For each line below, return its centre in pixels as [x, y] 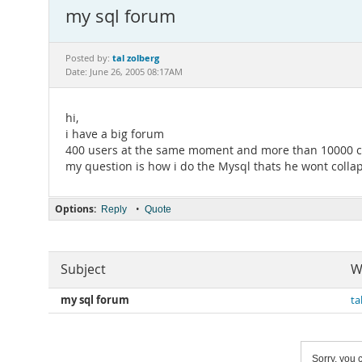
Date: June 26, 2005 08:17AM [124, 72]
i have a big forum [115, 134]
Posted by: [89, 58]
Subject [83, 269]
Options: [76, 209]
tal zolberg [136, 58]
